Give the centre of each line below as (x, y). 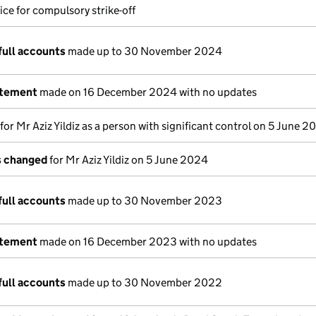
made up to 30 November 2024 (144, 51)
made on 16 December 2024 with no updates (147, 92)
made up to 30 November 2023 (144, 201)
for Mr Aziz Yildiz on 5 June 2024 (128, 160)
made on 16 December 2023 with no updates (147, 242)
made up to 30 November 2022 (144, 282)
